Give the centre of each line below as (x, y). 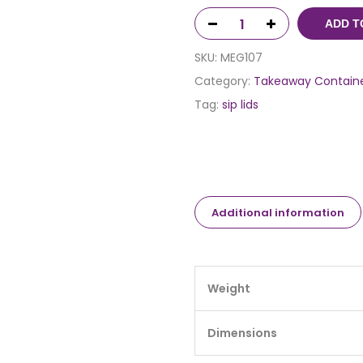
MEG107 (241, 58)
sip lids (240, 105)
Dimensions (242, 333)
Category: (224, 81)
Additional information (278, 212)
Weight (229, 288)
